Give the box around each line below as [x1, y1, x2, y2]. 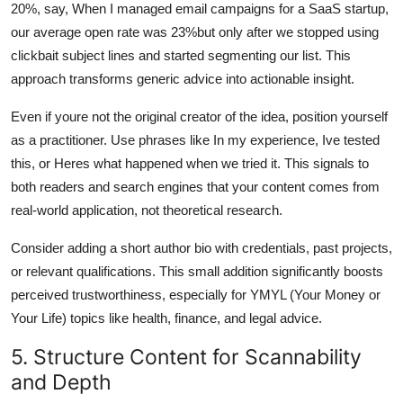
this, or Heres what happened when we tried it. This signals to [11, 155, 369, 171]
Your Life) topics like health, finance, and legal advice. [11, 309, 322, 326]
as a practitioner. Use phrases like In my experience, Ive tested [11, 131, 380, 148]
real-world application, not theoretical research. [11, 201, 282, 218]
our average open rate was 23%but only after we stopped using [11, 23, 379, 40]
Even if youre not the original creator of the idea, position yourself [11, 108, 388, 124]
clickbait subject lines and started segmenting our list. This [11, 47, 351, 63]
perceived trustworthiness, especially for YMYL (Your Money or [11, 286, 381, 302]
